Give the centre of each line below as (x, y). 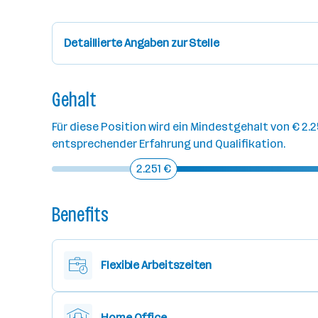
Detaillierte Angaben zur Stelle (142, 43)
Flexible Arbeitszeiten (156, 265)
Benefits (80, 215)
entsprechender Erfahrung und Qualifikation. (169, 144)
